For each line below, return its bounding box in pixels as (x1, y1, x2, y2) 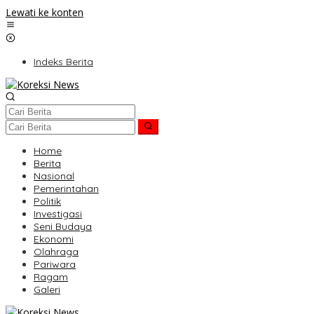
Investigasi (34, 207, 82, 221)
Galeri (34, 283, 60, 296)
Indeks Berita (34, 55, 93, 68)
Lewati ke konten (6, 6, 83, 19)
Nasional (34, 170, 74, 183)
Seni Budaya (34, 220, 92, 233)
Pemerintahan (34, 182, 99, 196)
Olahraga (34, 245, 78, 259)
